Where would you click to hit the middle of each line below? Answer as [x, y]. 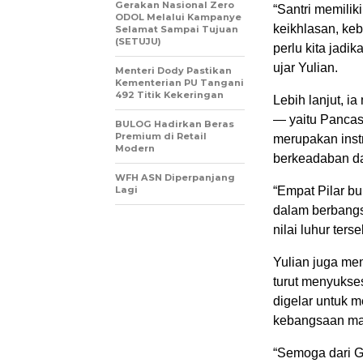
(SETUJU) [138, 41]
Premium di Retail [161, 136]
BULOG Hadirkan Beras [175, 124]
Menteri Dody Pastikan [173, 70]
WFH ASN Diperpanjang [175, 177]
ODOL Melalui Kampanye [178, 17]
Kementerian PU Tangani [179, 82]
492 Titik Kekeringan [169, 94]
